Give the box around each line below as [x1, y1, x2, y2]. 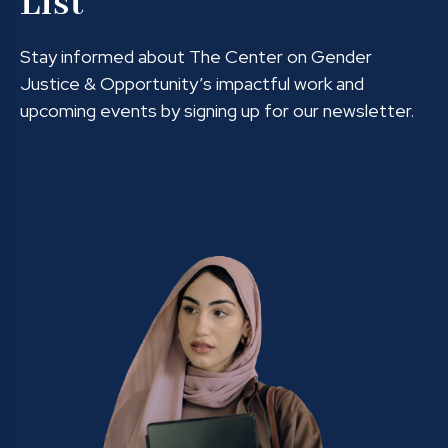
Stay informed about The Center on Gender [20, 45, 372, 69]
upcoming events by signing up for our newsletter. [20, 99, 414, 123]
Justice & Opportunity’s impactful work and [20, 72, 364, 96]
